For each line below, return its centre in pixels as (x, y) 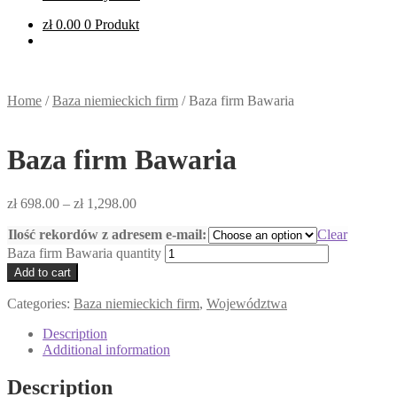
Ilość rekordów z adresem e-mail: (107, 234)
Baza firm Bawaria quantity (84, 253)
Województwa (247, 303)
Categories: (40, 303)
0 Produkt (112, 24)
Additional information (106, 349)
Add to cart (43, 272)
